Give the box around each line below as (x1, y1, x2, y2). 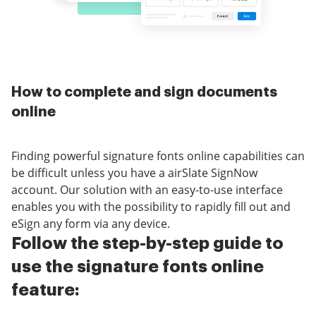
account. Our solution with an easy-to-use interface (11, 182, 283, 198)
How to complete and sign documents (11, 85, 277, 100)
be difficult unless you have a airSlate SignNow (11, 165, 257, 181)
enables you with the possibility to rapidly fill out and (11, 199, 291, 215)
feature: (11, 281, 80, 299)
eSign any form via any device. (11, 216, 170, 232)
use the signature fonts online (11, 258, 264, 276)
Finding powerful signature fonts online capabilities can (11, 148, 305, 164)
